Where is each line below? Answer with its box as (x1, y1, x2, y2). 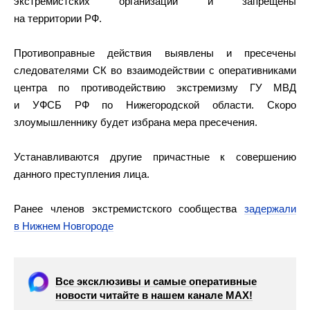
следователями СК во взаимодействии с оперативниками (14, 64, 296, 76)
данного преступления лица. (14, 167, 149, 180)
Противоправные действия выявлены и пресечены (14, 46, 296, 59)
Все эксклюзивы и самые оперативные (55, 275, 257, 287)
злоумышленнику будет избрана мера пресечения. (14, 116, 257, 128)
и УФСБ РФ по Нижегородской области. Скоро (14, 98, 296, 111)
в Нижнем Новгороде (14, 219, 113, 232)
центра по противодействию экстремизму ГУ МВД (14, 81, 296, 93)
